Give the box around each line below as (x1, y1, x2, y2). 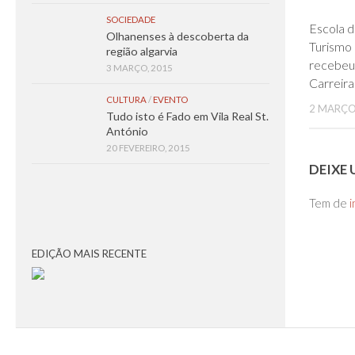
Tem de (309, 196, 349, 211)
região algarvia (106, 44, 177, 58)
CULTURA (106, 94, 147, 105)
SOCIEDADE (106, 14, 155, 25)
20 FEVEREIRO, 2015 (106, 143, 190, 153)
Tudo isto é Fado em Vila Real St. (106, 109, 269, 123)
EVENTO (153, 94, 188, 105)
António (106, 124, 148, 138)
